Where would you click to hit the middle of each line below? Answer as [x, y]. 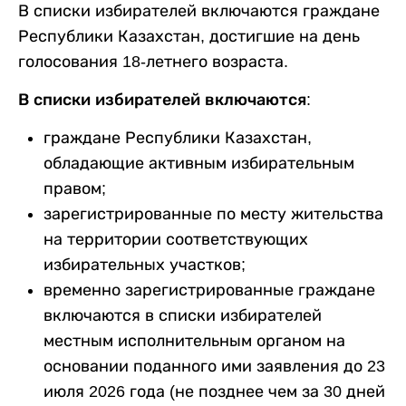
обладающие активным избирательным [199, 163]
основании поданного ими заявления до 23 [214, 366]
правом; [75, 188]
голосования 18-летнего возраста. [153, 61]
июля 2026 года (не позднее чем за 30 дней [214, 391]
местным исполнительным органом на [194, 340]
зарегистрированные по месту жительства [213, 213]
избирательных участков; [145, 264]
